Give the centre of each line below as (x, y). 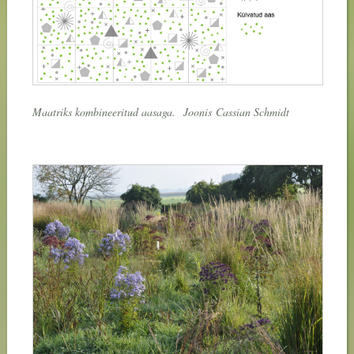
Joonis (197, 111)
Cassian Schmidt (252, 111)
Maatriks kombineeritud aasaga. (105, 111)
